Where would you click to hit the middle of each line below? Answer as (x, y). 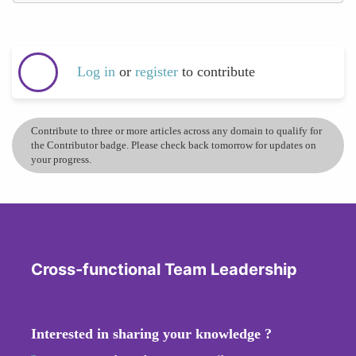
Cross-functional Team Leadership (164, 269)
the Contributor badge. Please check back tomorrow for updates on (174, 145)
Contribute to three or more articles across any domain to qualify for (176, 130)
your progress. (61, 159)
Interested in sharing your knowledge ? (151, 333)
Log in (96, 72)
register (159, 72)
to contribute (219, 72)
